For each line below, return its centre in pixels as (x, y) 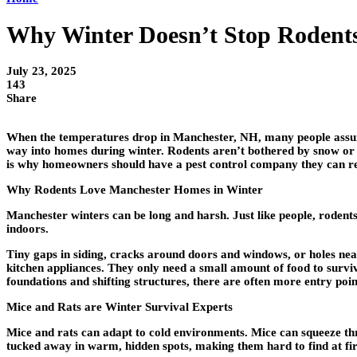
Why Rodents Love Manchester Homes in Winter (135, 190)
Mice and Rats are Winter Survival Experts (120, 307)
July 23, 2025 (41, 71)
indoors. (27, 229)
